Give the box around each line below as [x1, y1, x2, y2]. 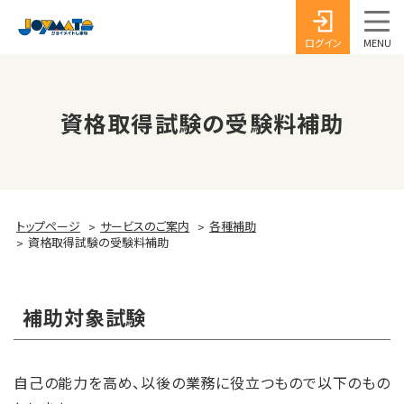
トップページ [16, 217, 80, 234]
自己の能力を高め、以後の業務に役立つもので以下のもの [14, 372, 390, 393]
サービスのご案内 [100, 217, 189, 234]
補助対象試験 [23, 302, 147, 331]
